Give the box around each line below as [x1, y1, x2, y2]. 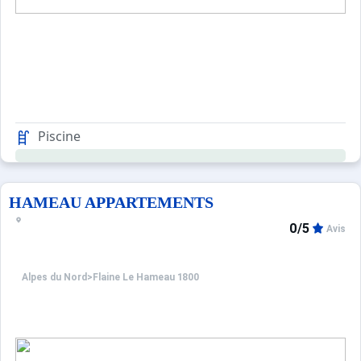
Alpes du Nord [22, 272, 87, 284]
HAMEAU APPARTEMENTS [9, 193, 214, 211]
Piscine [38, 127, 81, 145]
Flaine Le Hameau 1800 [93, 272, 199, 284]
